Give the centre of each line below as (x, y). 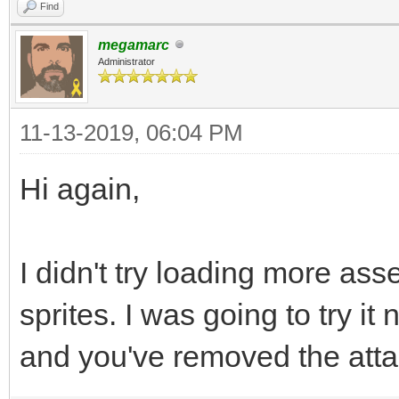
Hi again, (80, 188)
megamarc (134, 45)
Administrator (126, 61)
